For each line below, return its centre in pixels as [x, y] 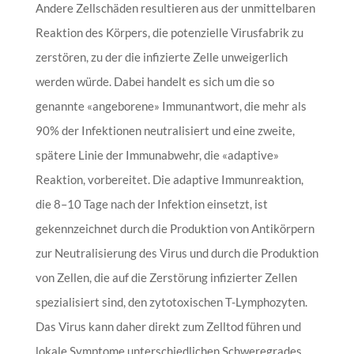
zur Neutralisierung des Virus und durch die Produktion [177, 252]
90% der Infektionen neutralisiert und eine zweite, [165, 130]
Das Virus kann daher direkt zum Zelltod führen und [168, 326]
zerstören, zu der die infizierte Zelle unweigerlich [161, 56]
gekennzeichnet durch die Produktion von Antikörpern [175, 228]
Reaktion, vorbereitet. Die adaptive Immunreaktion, [169, 179]
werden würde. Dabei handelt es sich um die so [154, 81]
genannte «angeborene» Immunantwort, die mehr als [171, 105]
